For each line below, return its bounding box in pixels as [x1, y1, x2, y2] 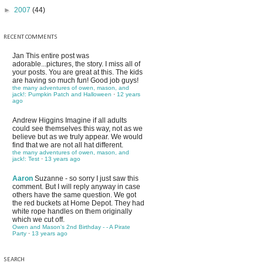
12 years [117, 91, 140, 97]
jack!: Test [12, 156, 39, 162]
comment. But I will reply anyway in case [12, 183, 140, 191]
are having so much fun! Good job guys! [12, 76, 139, 85]
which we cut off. [12, 215, 65, 224]
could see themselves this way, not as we [12, 124, 143, 133]
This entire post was [26, 52, 89, 60]
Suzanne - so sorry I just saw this [35, 174, 139, 183]
